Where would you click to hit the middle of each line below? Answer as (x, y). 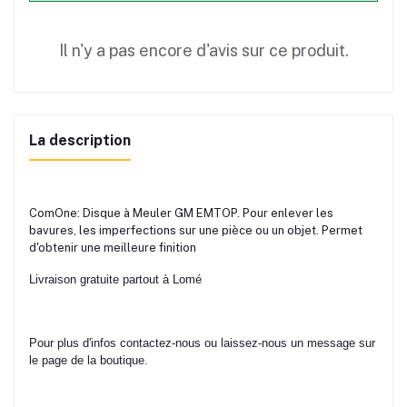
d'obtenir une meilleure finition (114, 248)
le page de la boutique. (89, 360)
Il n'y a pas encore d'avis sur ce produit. (203, 50)
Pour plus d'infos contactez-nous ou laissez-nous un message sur (202, 343)
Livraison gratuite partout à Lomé (117, 279)
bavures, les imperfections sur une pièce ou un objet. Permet (196, 230)
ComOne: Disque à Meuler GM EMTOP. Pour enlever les (181, 213)
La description (80, 140)
